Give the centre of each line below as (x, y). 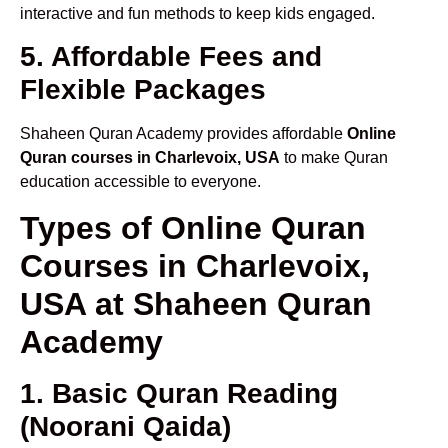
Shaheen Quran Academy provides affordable (183, 134)
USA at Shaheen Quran (196, 303)
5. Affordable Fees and (171, 57)
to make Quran (334, 158)
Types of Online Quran (193, 227)
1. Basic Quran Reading (179, 393)
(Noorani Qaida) (125, 426)
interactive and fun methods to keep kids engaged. (197, 14)
